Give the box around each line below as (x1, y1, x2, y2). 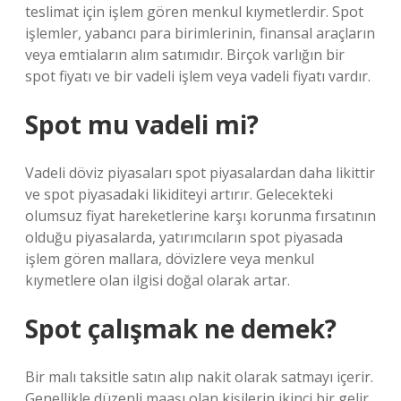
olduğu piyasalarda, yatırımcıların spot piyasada (25, 227, 343, 247)
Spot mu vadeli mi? (25, 107, 259, 141)
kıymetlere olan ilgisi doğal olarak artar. (25, 270, 290, 290)
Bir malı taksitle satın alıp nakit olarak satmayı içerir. (25, 367, 373, 387)
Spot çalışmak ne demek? (25, 311, 337, 346)
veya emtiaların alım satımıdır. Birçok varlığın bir (25, 45, 345, 64)
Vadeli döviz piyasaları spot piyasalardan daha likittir (25, 163, 375, 183)
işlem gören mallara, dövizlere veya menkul (25, 249, 314, 269)
